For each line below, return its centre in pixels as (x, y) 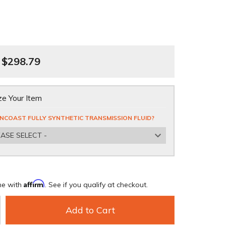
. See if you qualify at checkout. (96, 185)
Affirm (34, 183)
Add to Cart (90, 210)
